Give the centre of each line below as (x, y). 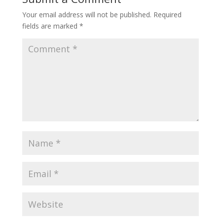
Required (167, 15)
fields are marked (51, 26)
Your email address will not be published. (87, 15)
